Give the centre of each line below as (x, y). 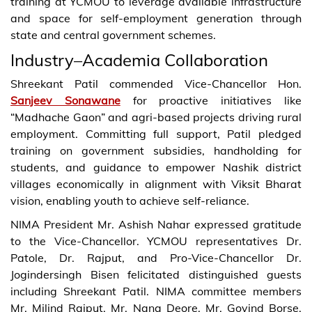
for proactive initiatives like (211, 100)
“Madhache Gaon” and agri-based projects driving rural (156, 117)
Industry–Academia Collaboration (139, 60)
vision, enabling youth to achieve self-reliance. (130, 200)
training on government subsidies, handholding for (156, 150)
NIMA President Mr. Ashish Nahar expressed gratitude (156, 224)
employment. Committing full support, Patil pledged (156, 133)
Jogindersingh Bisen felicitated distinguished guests (156, 274)
